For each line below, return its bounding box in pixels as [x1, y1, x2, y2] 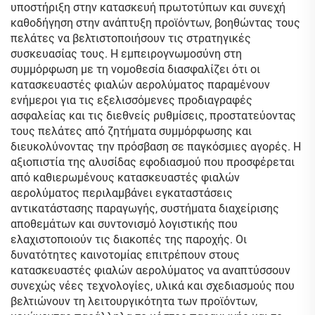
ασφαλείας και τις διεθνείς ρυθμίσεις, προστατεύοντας [11, 109, 296, 122]
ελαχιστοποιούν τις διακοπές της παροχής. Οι [11, 233, 247, 246]
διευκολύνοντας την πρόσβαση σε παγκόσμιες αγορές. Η [11, 140, 301, 153]
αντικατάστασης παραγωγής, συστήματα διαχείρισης [11, 202, 279, 215]
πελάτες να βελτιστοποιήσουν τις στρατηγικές [11, 32, 251, 45]
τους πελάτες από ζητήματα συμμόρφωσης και [11, 124, 252, 138]
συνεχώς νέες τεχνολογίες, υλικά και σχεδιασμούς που [11, 279, 295, 292]
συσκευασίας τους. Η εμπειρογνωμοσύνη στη [11, 47, 242, 60]
